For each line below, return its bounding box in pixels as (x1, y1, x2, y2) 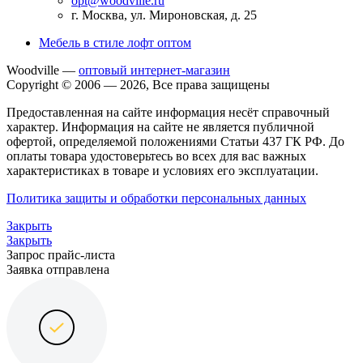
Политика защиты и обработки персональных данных (6, 190, 306, 205)
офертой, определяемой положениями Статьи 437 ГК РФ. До (6, 134, 344, 148)
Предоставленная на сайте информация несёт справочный (6, 105, 330, 119)
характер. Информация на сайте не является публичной (6, 119, 314, 134)
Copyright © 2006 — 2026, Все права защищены (6, 77, 270, 92)
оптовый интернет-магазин (79, 62, 230, 77)
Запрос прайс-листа (6, 247, 115, 262)
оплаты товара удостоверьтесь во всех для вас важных (6, 148, 306, 163)
